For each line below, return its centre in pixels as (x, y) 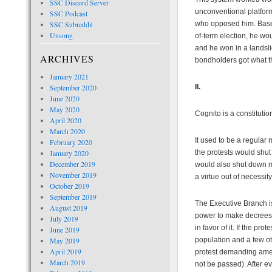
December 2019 (72, 164)
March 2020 (67, 131)
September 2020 (73, 87)
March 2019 (67, 262)
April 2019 (65, 251)
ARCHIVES (67, 59)
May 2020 (64, 109)
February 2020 (71, 142)
